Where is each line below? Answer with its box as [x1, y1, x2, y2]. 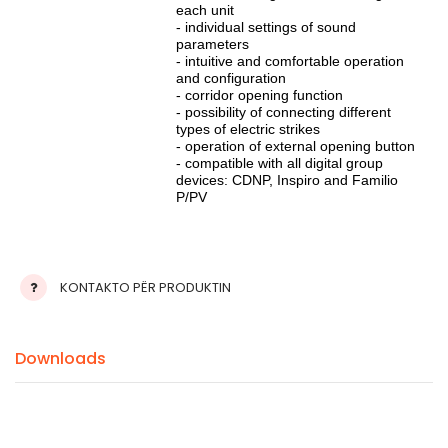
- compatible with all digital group [176, 155, 383, 172]
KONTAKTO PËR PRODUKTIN [60, 278, 231, 298]
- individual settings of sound [176, 19, 356, 36]
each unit [176, 2, 234, 19]
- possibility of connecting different [176, 104, 391, 121]
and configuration [176, 70, 286, 87]
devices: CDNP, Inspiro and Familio [176, 172, 398, 189]
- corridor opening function [176, 87, 343, 104]
